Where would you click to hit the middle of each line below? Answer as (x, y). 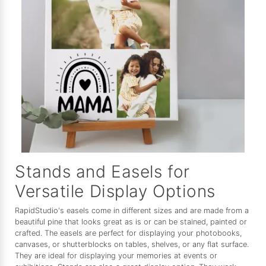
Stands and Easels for (102, 172)
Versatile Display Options (115, 191)
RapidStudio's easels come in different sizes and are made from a (132, 211)
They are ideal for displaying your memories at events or (116, 256)
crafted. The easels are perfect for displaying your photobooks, (128, 233)
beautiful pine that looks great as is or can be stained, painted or (131, 222)
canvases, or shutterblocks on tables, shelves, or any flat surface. (132, 245)
